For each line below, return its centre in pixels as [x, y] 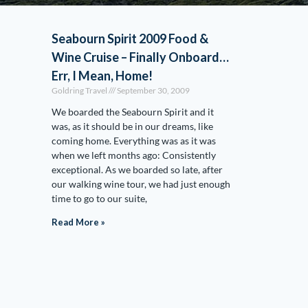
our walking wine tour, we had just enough [141, 184]
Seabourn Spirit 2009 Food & [130, 38]
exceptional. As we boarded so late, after [137, 169]
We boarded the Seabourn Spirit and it [133, 112]
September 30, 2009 [153, 90]
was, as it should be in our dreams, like [132, 126]
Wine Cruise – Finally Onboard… [140, 57]
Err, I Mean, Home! [102, 76]
